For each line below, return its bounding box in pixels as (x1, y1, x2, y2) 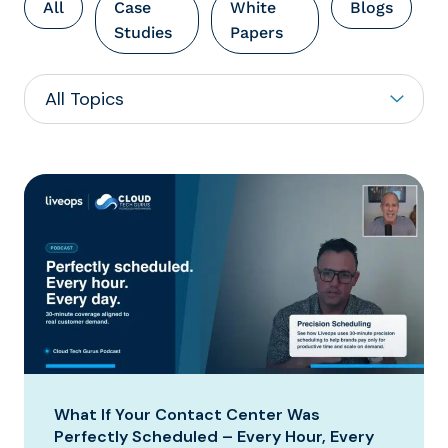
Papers (230, 22, 284, 42)
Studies (114, 22, 172, 42)
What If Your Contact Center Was (54, 403, 320, 425)
